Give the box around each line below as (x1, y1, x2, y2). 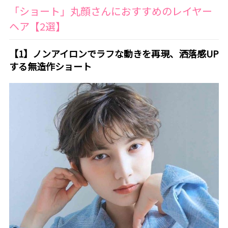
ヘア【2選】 (9, 18, 66, 34)
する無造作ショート (9, 59, 92, 73)
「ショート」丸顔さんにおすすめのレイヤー (9, 3, 212, 18)
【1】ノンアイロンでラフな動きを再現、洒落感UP (9, 46, 219, 60)
